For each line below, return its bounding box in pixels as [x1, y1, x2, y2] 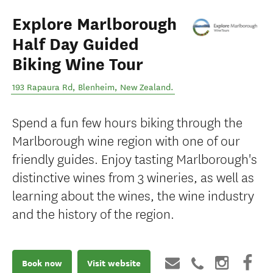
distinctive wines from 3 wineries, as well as [12, 167, 254, 186]
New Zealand [120, 82, 171, 93]
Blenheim [78, 82, 115, 93]
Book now [22, 257, 62, 269]
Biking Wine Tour [12, 54, 143, 75]
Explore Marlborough [12, 14, 177, 35]
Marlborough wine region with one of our [12, 130, 240, 149]
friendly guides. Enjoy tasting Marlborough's [12, 149, 257, 168]
